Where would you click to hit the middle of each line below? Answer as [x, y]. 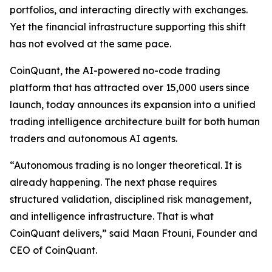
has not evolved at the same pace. [90, 44]
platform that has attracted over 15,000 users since [130, 88]
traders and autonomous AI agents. [93, 139]
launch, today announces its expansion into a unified [133, 105]
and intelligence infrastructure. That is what [112, 216]
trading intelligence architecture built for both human [135, 122]
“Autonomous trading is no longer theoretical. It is [126, 165]
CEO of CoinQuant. [53, 250]
